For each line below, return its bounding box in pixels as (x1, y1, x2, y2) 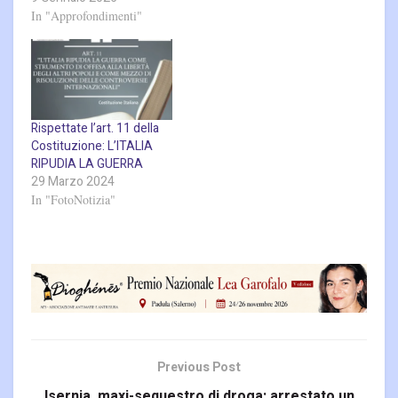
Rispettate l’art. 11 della (31, 118, 159, 138)
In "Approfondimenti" (31, 7, 142, 25)
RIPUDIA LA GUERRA (31, 154, 143, 173)
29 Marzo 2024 (31, 171, 115, 191)
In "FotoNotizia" (31, 190, 115, 208)
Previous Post (157, 358, 241, 378)
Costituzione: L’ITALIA (31, 136, 153, 155)
